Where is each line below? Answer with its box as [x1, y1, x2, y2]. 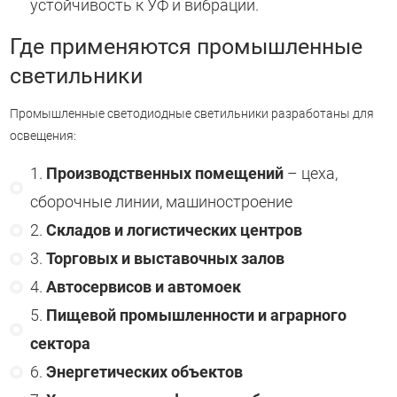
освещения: [10, 128, 76, 143]
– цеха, [283, 164, 338, 183]
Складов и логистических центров [45, 221, 302, 239]
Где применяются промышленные [10, 33, 362, 59]
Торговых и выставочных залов [45, 249, 284, 268]
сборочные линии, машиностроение [29, 192, 292, 211]
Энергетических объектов [45, 362, 243, 381]
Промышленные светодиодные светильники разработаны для [10, 105, 374, 121]
